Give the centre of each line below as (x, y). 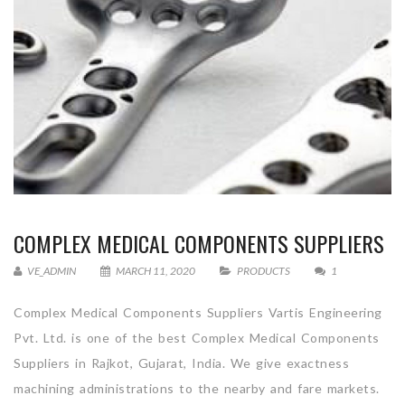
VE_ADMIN (51, 270)
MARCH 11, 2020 (155, 270)
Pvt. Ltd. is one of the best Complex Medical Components (197, 337)
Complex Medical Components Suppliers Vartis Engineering (198, 312)
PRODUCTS (264, 270)
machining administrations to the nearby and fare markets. (197, 388)
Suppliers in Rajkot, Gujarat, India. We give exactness (181, 363)
